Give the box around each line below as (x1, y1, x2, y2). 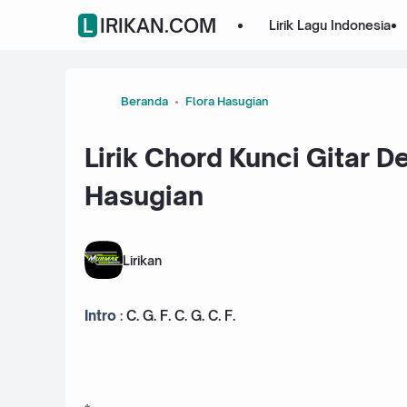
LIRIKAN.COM (100, 13, 216, 37)
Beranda (121, 93, 168, 108)
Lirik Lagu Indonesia (268, 17, 391, 33)
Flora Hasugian (185, 93, 269, 108)
